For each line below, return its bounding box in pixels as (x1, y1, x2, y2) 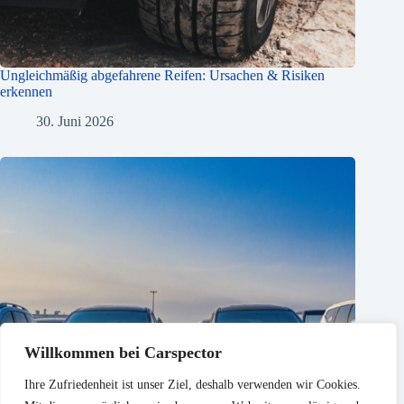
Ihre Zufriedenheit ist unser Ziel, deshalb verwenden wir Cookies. (24, 378, 361, 391)
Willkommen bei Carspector (24, 344, 222, 362)
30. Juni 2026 (36, 113, 114, 129)
